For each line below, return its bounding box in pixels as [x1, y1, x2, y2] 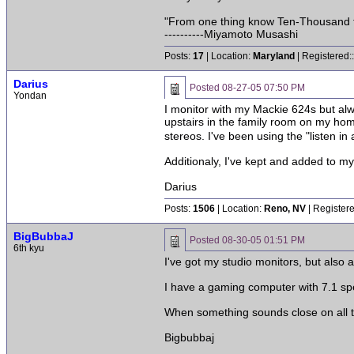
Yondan [13, 90, 47, 101]
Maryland [253, 51, 295, 62]
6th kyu [13, 243, 44, 254]
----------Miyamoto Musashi [164, 28, 298, 40]
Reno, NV [264, 203, 306, 214]
